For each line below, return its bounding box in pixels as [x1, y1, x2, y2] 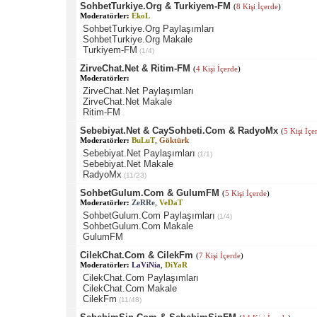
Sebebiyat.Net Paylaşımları [82, 147, 195, 158]
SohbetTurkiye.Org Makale [82, 33, 192, 45]
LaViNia [131, 260, 161, 269]
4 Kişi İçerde [195, 64, 238, 73]
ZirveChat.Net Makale [82, 96, 172, 107]
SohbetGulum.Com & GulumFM [79, 187, 219, 198]
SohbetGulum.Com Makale [82, 220, 193, 231]
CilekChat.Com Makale [82, 282, 177, 294]
